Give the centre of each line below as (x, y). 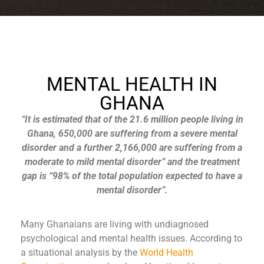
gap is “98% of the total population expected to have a (132, 176)
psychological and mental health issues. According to (131, 239)
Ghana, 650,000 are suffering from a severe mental (132, 133)
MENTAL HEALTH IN (132, 84)
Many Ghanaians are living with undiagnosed (115, 225)
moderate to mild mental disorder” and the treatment (132, 162)
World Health (166, 253)
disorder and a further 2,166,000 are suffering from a (132, 148)
